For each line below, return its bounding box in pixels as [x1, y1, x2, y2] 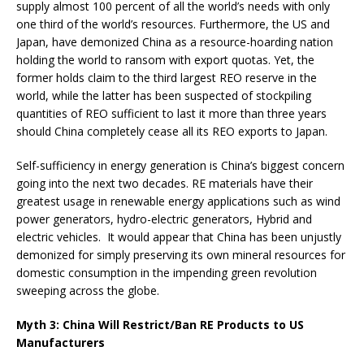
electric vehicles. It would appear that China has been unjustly [16, 228, 341, 245]
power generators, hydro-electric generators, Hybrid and [16, 210, 312, 227]
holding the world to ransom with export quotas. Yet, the [16, 51, 314, 67]
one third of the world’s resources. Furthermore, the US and [16, 15, 330, 32]
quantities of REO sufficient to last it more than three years [16, 105, 327, 121]
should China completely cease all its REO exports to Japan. [16, 123, 327, 139]
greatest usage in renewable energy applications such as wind [16, 193, 340, 209]
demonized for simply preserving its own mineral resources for [16, 246, 345, 262]
